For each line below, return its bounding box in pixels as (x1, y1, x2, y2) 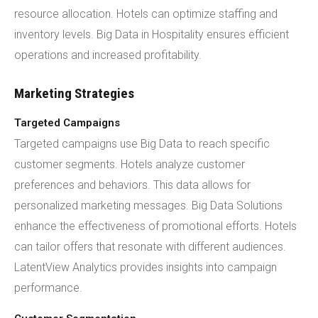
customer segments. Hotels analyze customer (14, 158, 245, 171)
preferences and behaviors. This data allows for (14, 178, 251, 192)
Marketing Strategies (14, 85, 134, 102)
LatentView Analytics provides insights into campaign (14, 261, 277, 274)
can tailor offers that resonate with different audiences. (14, 240, 286, 253)
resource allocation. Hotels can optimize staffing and (14, 7, 278, 21)
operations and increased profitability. (14, 48, 202, 62)
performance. (14, 281, 82, 295)
